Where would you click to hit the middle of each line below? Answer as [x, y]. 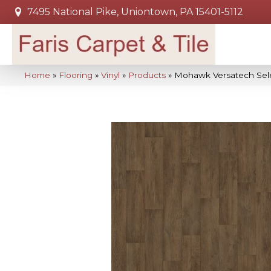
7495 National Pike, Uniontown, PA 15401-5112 [135, 12]
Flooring [76, 75]
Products [147, 75]
